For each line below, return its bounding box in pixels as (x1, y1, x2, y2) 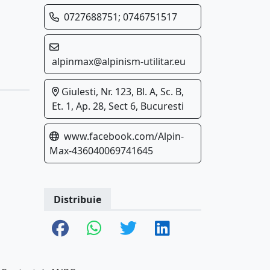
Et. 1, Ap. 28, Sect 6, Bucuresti (52, 99, 184, 113)
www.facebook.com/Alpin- (64, 130, 184, 143)
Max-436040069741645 (49, 144, 153, 157)
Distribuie (54, 193, 101, 206)
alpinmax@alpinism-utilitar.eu (52, 55, 186, 68)
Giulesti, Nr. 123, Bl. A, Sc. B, (59, 85, 184, 98)
